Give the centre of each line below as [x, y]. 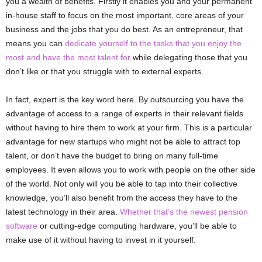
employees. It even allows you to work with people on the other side [131, 170]
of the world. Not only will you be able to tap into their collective [122, 184]
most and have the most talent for [68, 57]
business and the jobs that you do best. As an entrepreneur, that [124, 29]
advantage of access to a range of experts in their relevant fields [125, 113]
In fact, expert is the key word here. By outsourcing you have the [125, 99]
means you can [35, 43]
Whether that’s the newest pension [184, 212]
